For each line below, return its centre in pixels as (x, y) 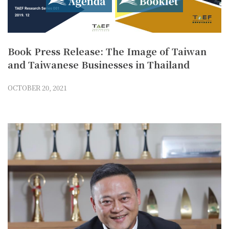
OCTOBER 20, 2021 (37, 88)
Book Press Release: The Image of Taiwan (107, 51)
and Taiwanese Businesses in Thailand (99, 64)
